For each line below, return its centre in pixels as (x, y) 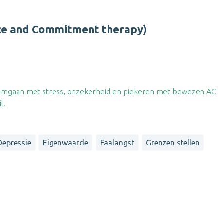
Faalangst (117, 143)
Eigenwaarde (66, 143)
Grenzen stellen (173, 143)
